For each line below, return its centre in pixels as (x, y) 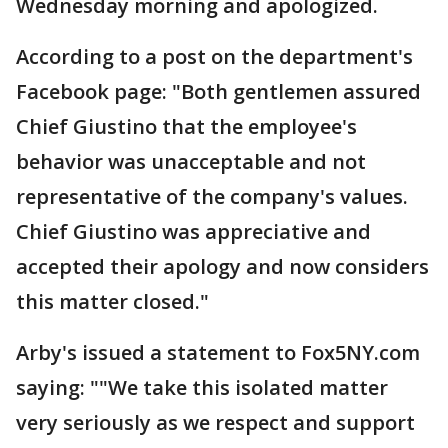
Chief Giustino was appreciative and (193, 231)
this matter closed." (112, 301)
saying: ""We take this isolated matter (202, 387)
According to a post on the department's (214, 56)
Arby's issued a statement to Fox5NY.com (218, 352)
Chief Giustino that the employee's (186, 126)
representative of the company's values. (212, 196)
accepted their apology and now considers (222, 266)
